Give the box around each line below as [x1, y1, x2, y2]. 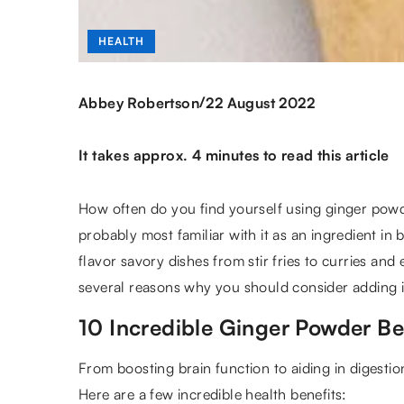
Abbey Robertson [78, 93, 199, 112]
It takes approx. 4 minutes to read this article [78, 146, 390, 164]
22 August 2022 [206, 93, 316, 112]
